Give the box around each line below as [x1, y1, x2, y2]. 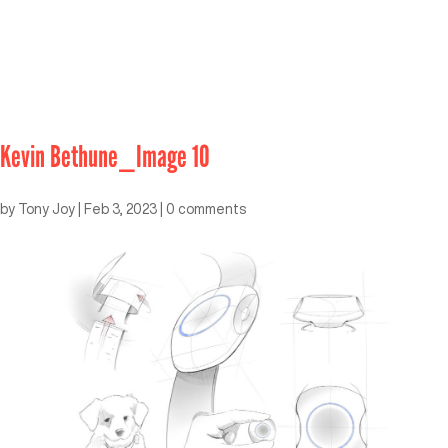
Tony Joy [18, 201, 75, 216]
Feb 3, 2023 [84, 201, 157, 216]
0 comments [166, 201, 246, 216]
